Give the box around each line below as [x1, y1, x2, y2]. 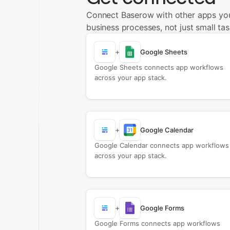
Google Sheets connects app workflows [94, 63, 223, 71]
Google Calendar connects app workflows [94, 141, 229, 149]
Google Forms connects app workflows [94, 219, 220, 227]
